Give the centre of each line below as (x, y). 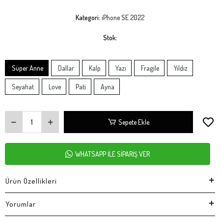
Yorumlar (21, 204)
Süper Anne (27, 68)
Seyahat (22, 86)
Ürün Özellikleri (31, 181)
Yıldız (180, 68)
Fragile (149, 68)
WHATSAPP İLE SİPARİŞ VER (112, 154)
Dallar (65, 68)
